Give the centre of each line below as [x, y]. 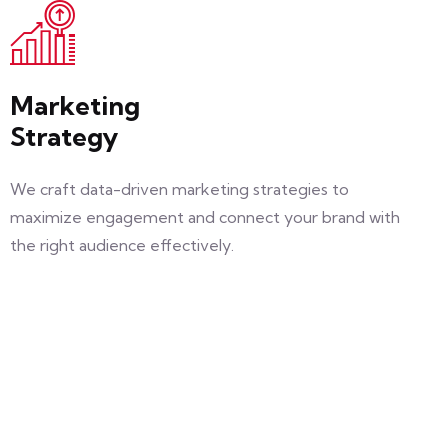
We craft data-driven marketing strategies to [179, 189]
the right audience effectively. [122, 245]
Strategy [64, 136]
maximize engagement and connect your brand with [205, 217]
